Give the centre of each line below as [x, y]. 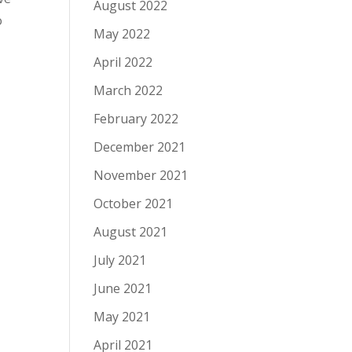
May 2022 [122, 34]
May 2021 [122, 317]
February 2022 [136, 119]
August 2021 [131, 232]
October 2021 [134, 203]
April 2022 [123, 62]
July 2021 [120, 260]
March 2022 [128, 90]
